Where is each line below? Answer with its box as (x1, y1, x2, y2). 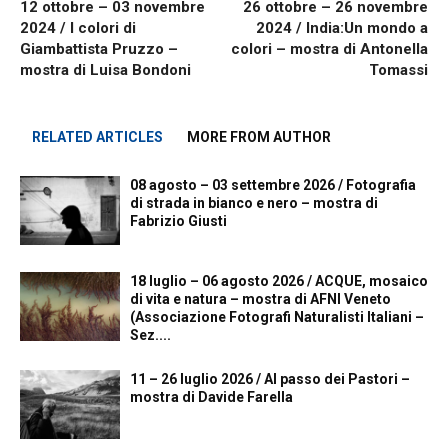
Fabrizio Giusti (130, 213, 227, 229)
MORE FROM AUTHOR (187, 129, 331, 145)
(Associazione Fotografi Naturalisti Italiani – (130, 309, 424, 325)
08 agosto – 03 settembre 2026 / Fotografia (130, 177, 416, 193)
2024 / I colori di (20, 19, 136, 37)
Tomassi (369, 61, 428, 79)
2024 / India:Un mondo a (256, 19, 428, 37)
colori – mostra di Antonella (231, 40, 428, 58)
